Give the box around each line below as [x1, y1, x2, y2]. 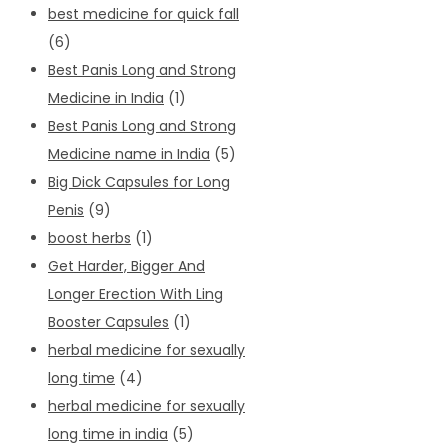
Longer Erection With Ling [48, 283, 223, 304]
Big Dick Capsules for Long [48, 171, 230, 192]
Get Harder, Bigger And [48, 255, 205, 276]
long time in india [48, 423, 168, 444]
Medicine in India [48, 87, 164, 108]
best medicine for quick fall [48, 3, 239, 24]
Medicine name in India [48, 143, 210, 164]
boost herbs [48, 227, 131, 248]
